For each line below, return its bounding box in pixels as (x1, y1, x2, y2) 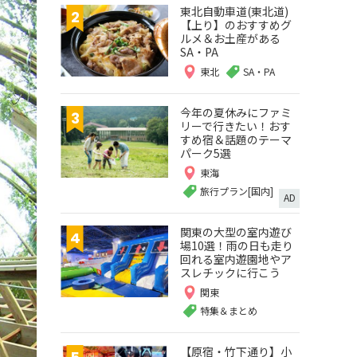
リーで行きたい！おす (180, 118, 291, 134)
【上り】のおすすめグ (180, 17, 292, 33)
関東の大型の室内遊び (180, 224, 292, 240)
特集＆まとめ (200, 304, 257, 317)
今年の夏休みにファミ (180, 104, 292, 120)
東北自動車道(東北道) (180, 3, 288, 19)
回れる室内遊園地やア (180, 251, 292, 267)
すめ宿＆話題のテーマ (180, 131, 292, 147)
